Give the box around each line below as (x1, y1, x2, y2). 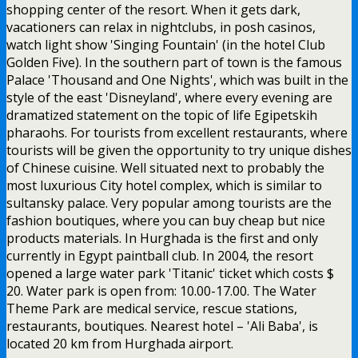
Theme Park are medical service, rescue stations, (6, 299, 297, 317)
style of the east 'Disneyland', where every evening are (6, 88, 332, 106)
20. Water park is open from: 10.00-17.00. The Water (6, 281, 316, 300)
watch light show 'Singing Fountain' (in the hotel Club (6, 35, 325, 54)
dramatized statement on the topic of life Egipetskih (6, 105, 317, 124)
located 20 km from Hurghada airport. (6, 334, 233, 352)
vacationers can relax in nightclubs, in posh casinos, (6, 18, 316, 36)
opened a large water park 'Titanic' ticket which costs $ (6, 264, 334, 282)
